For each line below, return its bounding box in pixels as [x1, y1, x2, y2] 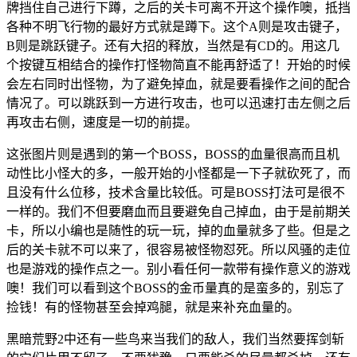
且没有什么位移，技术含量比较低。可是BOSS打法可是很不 [6, 185, 345, 199]
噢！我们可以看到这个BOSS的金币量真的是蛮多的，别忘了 [6, 280, 345, 295]
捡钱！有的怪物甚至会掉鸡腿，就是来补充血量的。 [6, 300, 300, 314]
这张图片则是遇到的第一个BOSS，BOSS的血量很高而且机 [6, 147, 339, 161]
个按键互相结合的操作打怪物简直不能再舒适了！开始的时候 [6, 57, 351, 72]
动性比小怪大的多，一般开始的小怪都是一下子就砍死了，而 [6, 166, 351, 180]
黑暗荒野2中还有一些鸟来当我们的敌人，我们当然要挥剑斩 [6, 331, 344, 346]
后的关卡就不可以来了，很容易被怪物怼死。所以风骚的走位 [6, 242, 351, 257]
